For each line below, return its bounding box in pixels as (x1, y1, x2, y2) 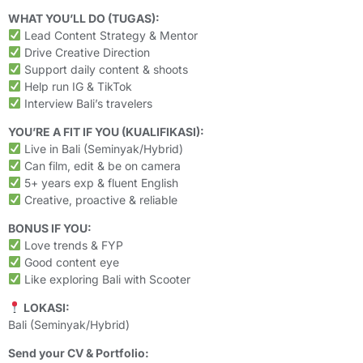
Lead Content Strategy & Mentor (20, 28, 198, 42)
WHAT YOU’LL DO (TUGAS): (8, 11, 160, 25)
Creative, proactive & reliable (20, 192, 177, 207)
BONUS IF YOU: (8, 220, 92, 235)
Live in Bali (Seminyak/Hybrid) (20, 141, 183, 156)
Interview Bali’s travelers (20, 96, 152, 110)
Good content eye (20, 254, 119, 269)
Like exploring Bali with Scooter (20, 271, 190, 286)
